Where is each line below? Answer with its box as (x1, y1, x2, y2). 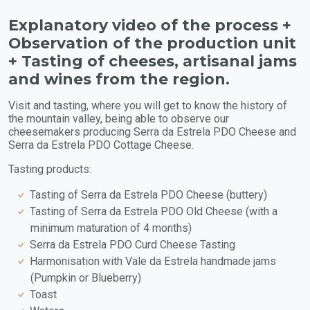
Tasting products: (8, 162, 91, 176)
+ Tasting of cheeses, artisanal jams (8, 51, 297, 70)
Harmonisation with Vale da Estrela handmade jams (30, 254, 276, 268)
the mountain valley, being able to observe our (8, 111, 229, 125)
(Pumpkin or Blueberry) (30, 271, 141, 284)
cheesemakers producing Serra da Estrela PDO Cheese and (8, 125, 296, 138)
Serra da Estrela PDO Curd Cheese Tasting (30, 237, 235, 251)
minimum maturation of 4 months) (30, 221, 192, 235)
